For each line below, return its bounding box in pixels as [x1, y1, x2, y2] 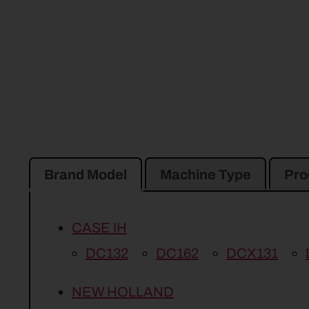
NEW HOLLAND [72, 284, 174, 300]
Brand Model [44, 167, 127, 183]
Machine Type [160, 167, 251, 183]
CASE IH [72, 220, 127, 236]
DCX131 [226, 246, 278, 261]
